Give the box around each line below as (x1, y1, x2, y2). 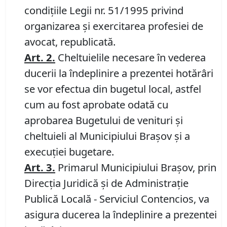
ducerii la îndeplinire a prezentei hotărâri (24, 66, 213, 81)
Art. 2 (24, 50, 52, 65)
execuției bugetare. (24, 144, 114, 159)
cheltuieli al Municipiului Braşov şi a (24, 129, 190, 143)
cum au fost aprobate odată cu (24, 97, 168, 112)
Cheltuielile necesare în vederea (55, 50, 206, 65)
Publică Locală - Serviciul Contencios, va (24, 192, 209, 206)
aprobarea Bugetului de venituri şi (24, 113, 183, 128)
